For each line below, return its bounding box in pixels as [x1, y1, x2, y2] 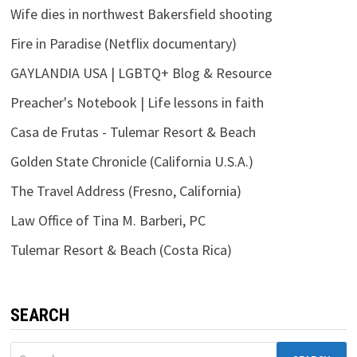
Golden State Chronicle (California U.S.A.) [10, 151, 253, 171]
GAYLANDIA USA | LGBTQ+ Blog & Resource [10, 63, 272, 82]
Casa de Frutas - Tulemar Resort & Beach [10, 122, 256, 141]
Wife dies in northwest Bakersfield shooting [10, 4, 273, 23]
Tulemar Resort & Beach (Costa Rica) [10, 240, 232, 259]
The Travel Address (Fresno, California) [10, 181, 241, 200]
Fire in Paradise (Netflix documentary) [10, 33, 237, 53]
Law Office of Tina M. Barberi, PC [10, 210, 206, 229]
